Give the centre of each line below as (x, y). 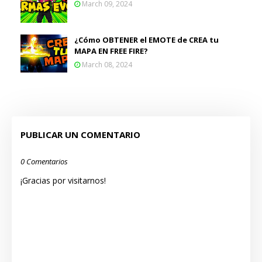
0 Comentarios (44, 161)
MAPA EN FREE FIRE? (111, 51)
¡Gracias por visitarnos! (63, 180)
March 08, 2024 (107, 64)
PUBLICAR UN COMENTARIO (80, 134)
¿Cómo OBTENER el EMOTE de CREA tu (146, 39)
